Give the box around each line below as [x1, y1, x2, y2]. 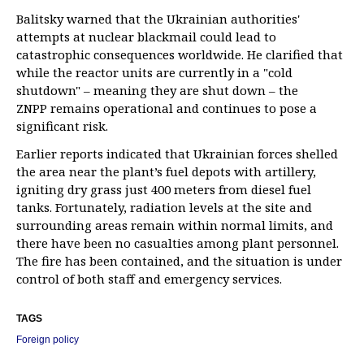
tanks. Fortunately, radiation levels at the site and [16, 199, 312, 215]
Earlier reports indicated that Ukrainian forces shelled [16, 145, 338, 162]
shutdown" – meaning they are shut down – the [16, 82, 298, 98]
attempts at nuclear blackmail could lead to [16, 28, 276, 45]
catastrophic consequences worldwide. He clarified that [16, 46, 343, 63]
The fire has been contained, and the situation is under [16, 253, 342, 269]
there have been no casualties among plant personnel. [16, 235, 339, 251]
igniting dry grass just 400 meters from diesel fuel [16, 181, 311, 197]
